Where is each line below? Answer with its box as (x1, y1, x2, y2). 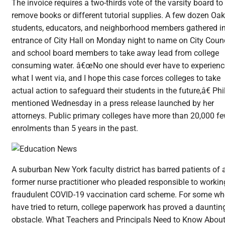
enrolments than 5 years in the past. (12, 124, 138, 134)
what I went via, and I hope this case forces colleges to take (12, 73, 220, 83)
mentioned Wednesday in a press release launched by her (12, 98, 214, 108)
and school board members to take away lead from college (12, 48, 219, 58)
